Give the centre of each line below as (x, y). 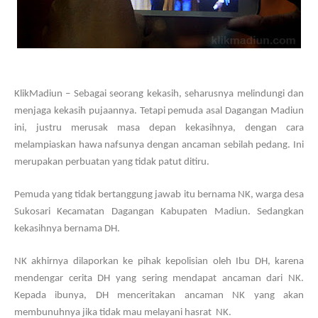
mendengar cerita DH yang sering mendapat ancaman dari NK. (159, 279)
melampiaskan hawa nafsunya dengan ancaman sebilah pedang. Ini (159, 145)
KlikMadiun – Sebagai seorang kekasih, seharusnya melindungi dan (159, 94)
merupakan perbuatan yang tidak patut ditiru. (112, 162)
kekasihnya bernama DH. (67, 229)
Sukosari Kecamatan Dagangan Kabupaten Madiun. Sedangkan (159, 212)
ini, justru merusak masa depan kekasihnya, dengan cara (159, 128)
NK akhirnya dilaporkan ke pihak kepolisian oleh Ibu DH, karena (159, 262)
